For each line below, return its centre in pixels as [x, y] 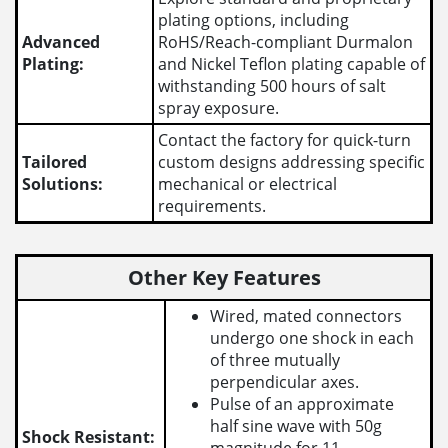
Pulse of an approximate [302, 404]
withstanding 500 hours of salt [272, 86]
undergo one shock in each [312, 338]
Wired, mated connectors [306, 316]
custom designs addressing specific [292, 162]
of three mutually [275, 360]
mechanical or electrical [248, 184]
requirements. [212, 206]
